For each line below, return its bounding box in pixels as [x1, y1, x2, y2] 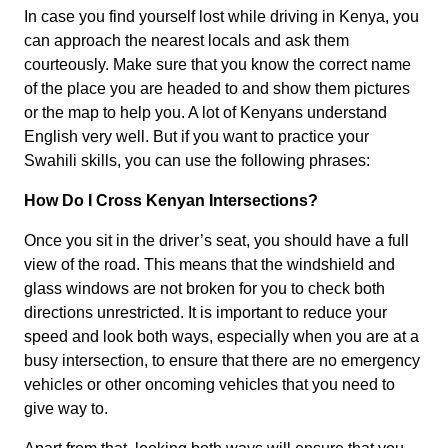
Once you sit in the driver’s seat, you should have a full [24, 232, 409, 250]
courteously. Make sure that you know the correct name [24, 56, 411, 74]
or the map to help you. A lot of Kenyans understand [24, 104, 387, 122]
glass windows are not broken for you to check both [24, 280, 385, 298]
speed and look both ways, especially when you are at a [24, 328, 419, 346]
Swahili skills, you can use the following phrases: [24, 152, 370, 170]
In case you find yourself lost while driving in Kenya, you [24, 8, 419, 26]
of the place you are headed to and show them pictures [24, 80, 410, 98]
